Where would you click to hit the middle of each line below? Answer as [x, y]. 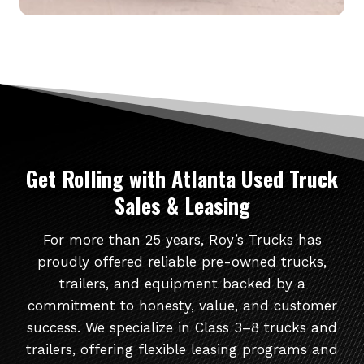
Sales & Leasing [182, 205]
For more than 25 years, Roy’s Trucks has [182, 239]
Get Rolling [75, 178]
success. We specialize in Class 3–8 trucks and [182, 327]
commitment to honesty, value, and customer [182, 305]
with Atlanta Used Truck [231, 178]
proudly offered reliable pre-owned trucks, [182, 261]
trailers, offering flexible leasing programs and [182, 349]
